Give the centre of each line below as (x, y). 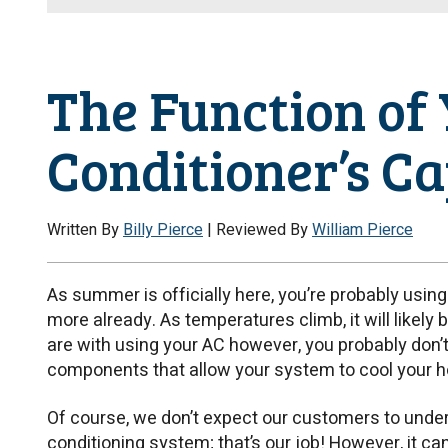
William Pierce (362, 230)
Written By (85, 230)
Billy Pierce (163, 230)
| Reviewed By (257, 230)
